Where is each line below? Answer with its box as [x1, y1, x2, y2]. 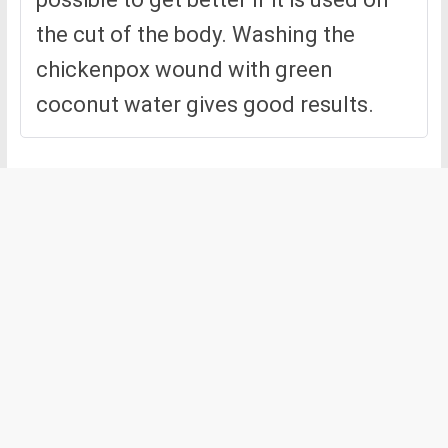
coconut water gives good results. [35, 92, 374, 118]
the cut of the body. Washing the [35, 22, 355, 48]
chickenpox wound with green [35, 57, 333, 83]
